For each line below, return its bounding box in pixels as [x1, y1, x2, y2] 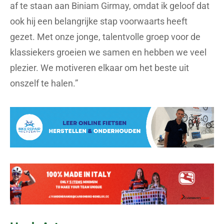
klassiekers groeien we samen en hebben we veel [10, 46, 206, 57]
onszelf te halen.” [10, 77, 78, 88]
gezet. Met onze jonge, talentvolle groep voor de [10, 31, 200, 42]
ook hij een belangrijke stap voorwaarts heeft [10, 15, 187, 26]
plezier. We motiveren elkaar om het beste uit [10, 62, 189, 73]
